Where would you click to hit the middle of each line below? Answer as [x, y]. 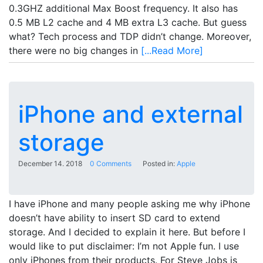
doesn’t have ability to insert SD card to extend [114, 218]
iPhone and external [131, 114]
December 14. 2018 [50, 163]
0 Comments [111, 163]
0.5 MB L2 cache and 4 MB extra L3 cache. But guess [128, 22]
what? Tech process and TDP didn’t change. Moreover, [130, 36]
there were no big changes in [75, 50]
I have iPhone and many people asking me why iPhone [129, 203]
